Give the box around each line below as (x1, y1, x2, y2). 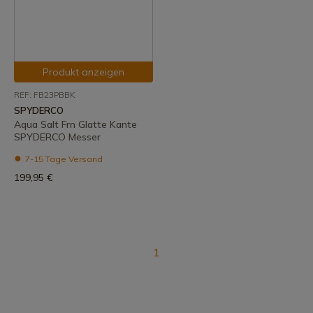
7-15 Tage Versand (23, 154, 103, 164)
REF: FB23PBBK (14, 89, 75, 100)
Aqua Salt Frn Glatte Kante (14, 118, 137, 131)
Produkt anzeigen (43, 66, 124, 78)
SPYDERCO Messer (14, 131, 101, 143)
